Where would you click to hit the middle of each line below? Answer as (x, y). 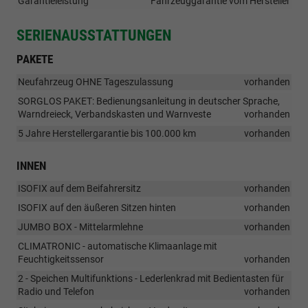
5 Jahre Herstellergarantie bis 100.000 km (107, 134)
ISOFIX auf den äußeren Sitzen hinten (97, 208)
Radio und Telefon (56, 292)
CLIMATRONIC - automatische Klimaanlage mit (118, 246)
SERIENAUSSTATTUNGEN (94, 36)
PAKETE (35, 59)
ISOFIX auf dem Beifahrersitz (79, 189)
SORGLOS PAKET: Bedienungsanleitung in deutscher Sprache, (149, 101)
